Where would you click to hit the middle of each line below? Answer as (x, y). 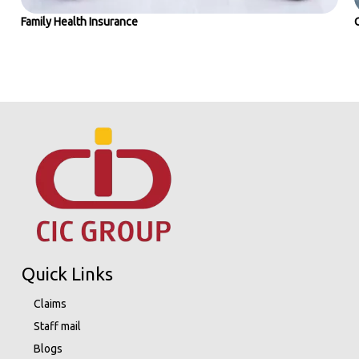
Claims (50, 304)
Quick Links (67, 274)
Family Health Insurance (79, 21)
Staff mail (57, 326)
